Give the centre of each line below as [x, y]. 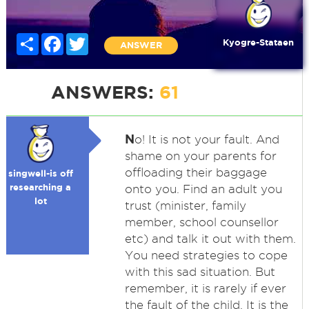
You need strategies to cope [206, 255]
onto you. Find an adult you [203, 189]
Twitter [103, 39]
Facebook [85, 39]
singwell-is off [40, 173]
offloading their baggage [196, 172]
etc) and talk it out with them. [210, 239]
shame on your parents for [200, 156]
